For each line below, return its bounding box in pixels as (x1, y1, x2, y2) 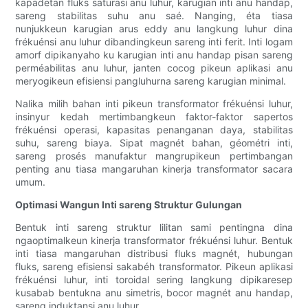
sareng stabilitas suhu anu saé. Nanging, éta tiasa (15, 10, 293, 22)
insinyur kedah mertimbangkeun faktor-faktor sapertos (15, 111, 293, 123)
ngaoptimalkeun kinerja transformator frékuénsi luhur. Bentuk (15, 234, 293, 247)
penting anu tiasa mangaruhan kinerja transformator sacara (15, 163, 293, 175)
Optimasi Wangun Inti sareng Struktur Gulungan (15, 199, 243, 211)
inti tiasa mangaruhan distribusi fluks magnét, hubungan (15, 247, 293, 260)
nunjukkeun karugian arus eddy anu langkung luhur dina (15, 23, 293, 35)
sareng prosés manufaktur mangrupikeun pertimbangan (15, 150, 293, 162)
